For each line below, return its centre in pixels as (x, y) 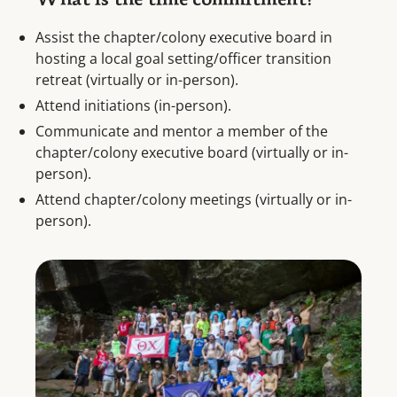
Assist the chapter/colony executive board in (184, 37)
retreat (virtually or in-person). (137, 80)
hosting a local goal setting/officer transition (183, 58)
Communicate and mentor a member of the (182, 131)
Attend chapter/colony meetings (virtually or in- (194, 199)
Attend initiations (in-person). (133, 105)
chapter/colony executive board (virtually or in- (192, 152)
